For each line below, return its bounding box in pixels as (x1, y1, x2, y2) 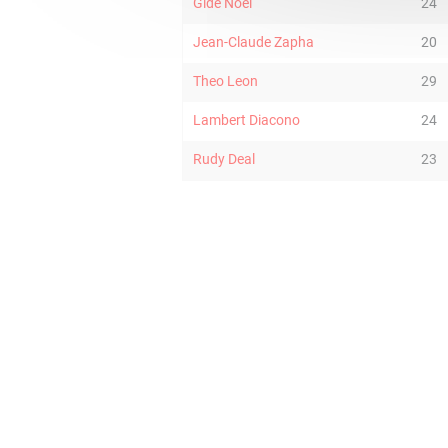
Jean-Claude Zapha (193, 34, 314, 50)
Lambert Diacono (193, 112, 300, 128)
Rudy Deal (193, 151, 255, 167)
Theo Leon (193, 73, 258, 89)
